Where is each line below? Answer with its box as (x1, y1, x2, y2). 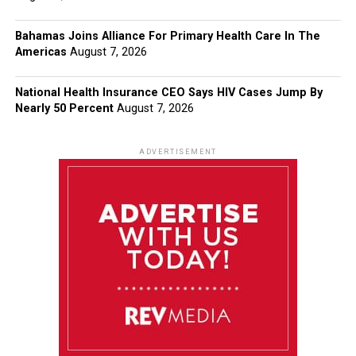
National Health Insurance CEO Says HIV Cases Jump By (14, 86, 323, 99)
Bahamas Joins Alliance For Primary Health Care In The (14, 29, 320, 43)
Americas (14, 45, 67, 59)
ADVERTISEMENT (138, 148, 218, 156)
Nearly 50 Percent (14, 102, 114, 115)
